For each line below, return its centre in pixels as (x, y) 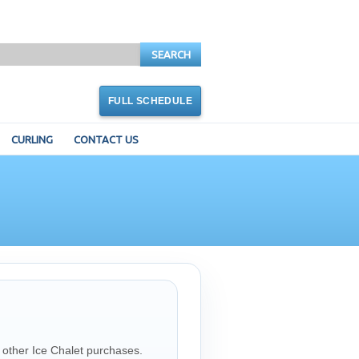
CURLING (32, 139)
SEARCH (171, 54)
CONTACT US (106, 139)
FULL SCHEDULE (150, 101)
